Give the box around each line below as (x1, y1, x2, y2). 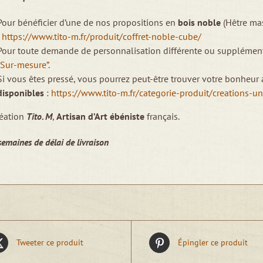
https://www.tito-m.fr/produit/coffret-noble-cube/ (2, 31, 201, 42)
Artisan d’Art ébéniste (56, 110, 144, 122)
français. (144, 110, 180, 122)
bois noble (178, 16, 223, 28)
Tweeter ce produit (16, 237, 83, 248)
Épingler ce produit (178, 237, 248, 248)
